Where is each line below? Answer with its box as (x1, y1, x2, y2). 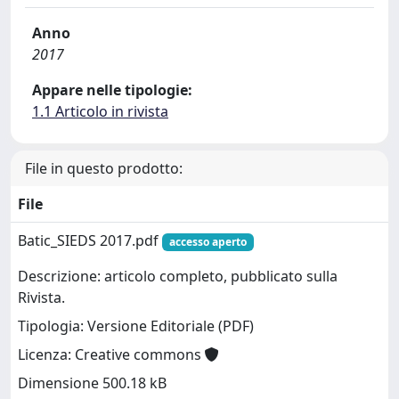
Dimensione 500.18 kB (18, 373, 167, 394)
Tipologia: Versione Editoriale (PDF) (18, 316, 254, 337)
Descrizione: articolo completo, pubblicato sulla (18, 266, 338, 287)
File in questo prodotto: (25, 158, 183, 178)
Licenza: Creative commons (18, 345, 205, 365)
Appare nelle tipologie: (32, 79, 192, 100)
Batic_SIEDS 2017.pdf (18, 230, 162, 250)
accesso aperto (168, 233, 247, 249)
